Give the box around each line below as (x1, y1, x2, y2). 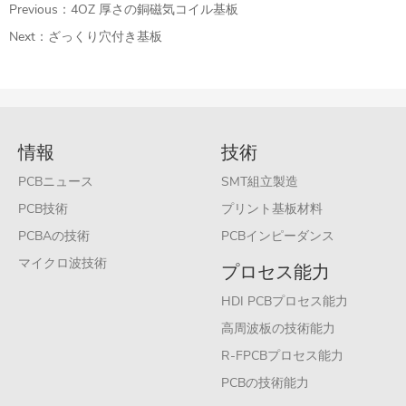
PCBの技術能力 (221, 374, 309, 392)
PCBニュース (18, 173, 93, 191)
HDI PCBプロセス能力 (221, 293, 348, 311)
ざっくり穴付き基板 (48, 28, 162, 46)
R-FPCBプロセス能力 (221, 347, 343, 365)
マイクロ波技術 (18, 255, 107, 273)
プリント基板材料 (221, 200, 323, 218)
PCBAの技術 (18, 227, 90, 246)
